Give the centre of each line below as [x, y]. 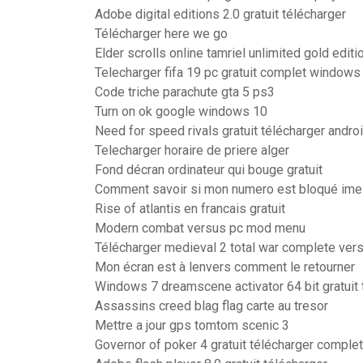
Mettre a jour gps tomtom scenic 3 [192, 325]
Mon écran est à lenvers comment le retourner [225, 267]
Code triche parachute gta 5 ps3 [185, 92]
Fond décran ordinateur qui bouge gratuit [209, 170]
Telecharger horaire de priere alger [192, 150]
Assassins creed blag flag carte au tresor [211, 306]
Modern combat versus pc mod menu [200, 228]
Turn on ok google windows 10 [181, 111]
